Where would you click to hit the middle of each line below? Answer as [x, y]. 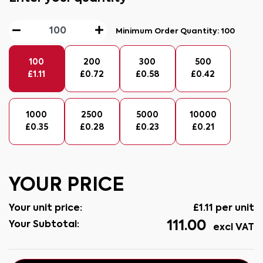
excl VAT [232, 228]
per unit [234, 209]
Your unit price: [45, 209]
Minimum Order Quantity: [169, 31]
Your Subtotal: [44, 225]
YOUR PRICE [67, 186]
